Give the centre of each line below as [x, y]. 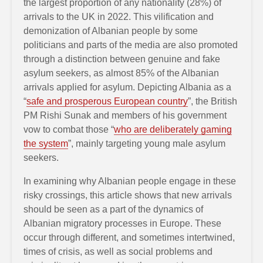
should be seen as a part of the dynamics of [113, 209]
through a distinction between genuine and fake [122, 59]
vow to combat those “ [69, 129]
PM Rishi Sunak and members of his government [125, 115]
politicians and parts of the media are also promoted [131, 45]
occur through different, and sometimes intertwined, [129, 237]
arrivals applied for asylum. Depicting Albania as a [127, 87]
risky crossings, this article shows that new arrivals [128, 195]
